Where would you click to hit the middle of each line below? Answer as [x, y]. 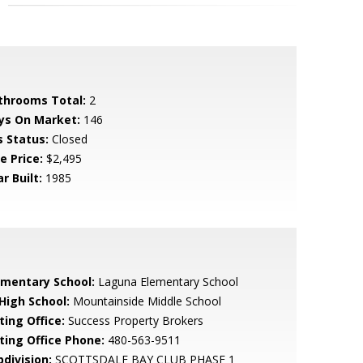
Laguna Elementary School [166, 282]
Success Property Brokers [134, 320]
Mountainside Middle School [145, 301]
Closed [68, 139]
